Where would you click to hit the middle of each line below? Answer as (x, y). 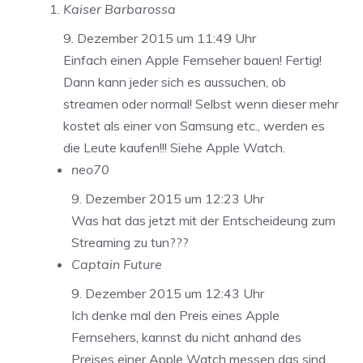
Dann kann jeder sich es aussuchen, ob (175, 82)
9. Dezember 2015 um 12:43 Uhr (168, 294)
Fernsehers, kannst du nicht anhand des (186, 337)
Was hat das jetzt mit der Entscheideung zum (203, 221)
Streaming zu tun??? (130, 243)
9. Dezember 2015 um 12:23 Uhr (168, 199)
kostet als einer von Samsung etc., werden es (194, 126)
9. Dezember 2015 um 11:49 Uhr (160, 38)
